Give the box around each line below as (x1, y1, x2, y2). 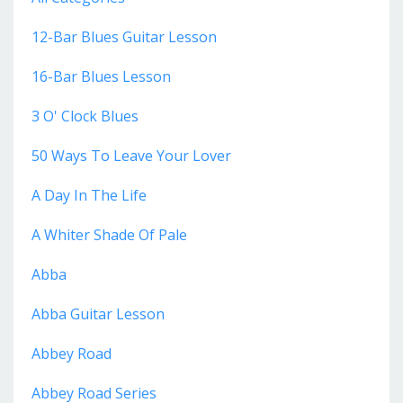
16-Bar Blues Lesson (31, 66, 171, 86)
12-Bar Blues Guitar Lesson (31, 26, 217, 47)
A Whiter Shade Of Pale (31, 224, 187, 245)
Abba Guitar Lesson (31, 303, 165, 324)
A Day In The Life (31, 184, 147, 205)
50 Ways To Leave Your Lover (31, 145, 231, 166)
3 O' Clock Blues (31, 105, 139, 126)
